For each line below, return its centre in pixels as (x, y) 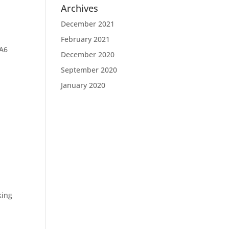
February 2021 (86, 39)
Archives (80, 8)
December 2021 (88, 24)
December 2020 (88, 54)
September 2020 (89, 70)
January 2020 (83, 85)
